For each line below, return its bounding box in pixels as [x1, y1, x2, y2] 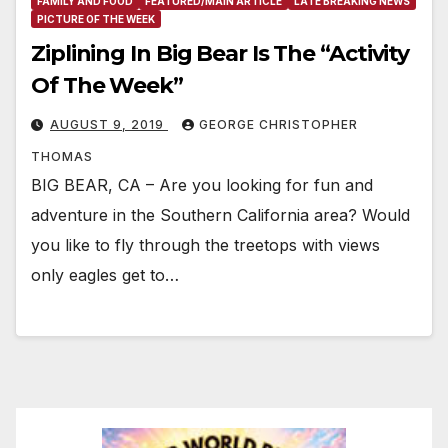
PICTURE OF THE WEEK [37, 13, 155, 26]
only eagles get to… [31, 265, 179, 286]
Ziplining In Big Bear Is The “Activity [31, 40, 410, 68]
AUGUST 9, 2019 [50, 117, 168, 133]
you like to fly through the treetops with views [31, 235, 380, 256]
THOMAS [31, 149, 93, 165]
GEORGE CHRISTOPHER [199, 117, 358, 133]
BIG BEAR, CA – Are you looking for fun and [31, 175, 373, 196]
